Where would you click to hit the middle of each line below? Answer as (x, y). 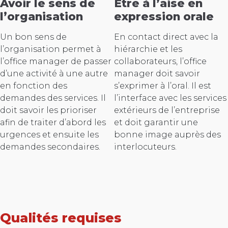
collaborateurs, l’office (160, 62)
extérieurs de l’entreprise (167, 110)
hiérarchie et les (148, 49)
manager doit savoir (157, 74)
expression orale (164, 17)
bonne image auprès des (167, 135)
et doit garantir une (156, 123)
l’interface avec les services (170, 98)
